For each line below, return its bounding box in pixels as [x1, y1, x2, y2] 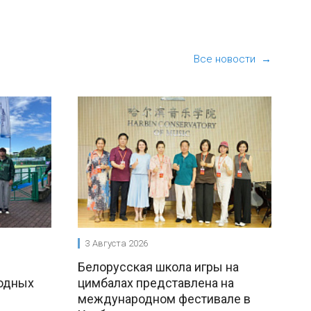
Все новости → [194, 52, 271, 65]
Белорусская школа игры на [78, 259, 239, 274]
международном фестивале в [78, 291, 251, 306]
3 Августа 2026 [85, 237, 148, 249]
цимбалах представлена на [78, 275, 234, 290]
